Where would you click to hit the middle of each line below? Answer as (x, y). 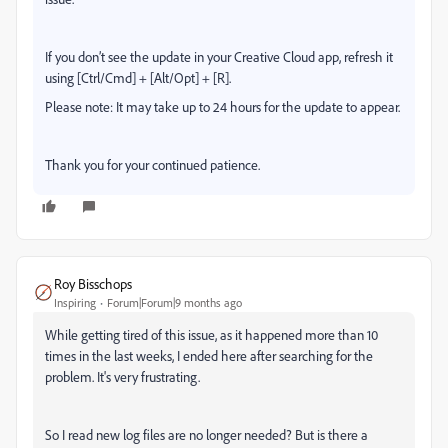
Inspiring (75, 302)
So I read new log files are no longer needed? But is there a (206, 434)
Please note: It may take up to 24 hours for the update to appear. (222, 106)
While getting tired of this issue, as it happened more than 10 (211, 334)
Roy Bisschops (93, 283)
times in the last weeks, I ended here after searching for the (209, 355)
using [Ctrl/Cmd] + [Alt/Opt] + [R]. (138, 77)
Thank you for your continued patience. (152, 164)
